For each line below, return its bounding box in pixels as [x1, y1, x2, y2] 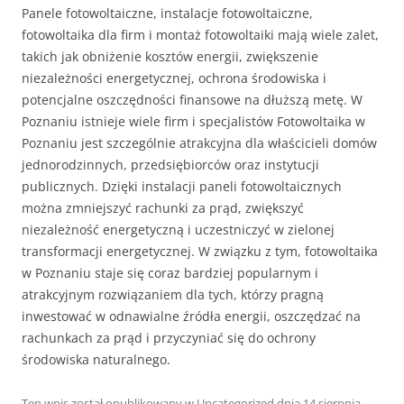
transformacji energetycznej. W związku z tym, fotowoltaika [22, 243, 378, 260]
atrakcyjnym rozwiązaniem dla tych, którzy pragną [22, 286, 324, 303]
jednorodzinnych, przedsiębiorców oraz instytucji [22, 156, 319, 173]
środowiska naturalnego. [22, 351, 170, 368]
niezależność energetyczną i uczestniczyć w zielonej [22, 221, 335, 238]
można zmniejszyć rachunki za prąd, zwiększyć [22, 199, 304, 216]
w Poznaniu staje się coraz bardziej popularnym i [22, 264, 318, 281]
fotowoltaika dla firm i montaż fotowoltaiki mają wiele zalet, [22, 26, 379, 43]
